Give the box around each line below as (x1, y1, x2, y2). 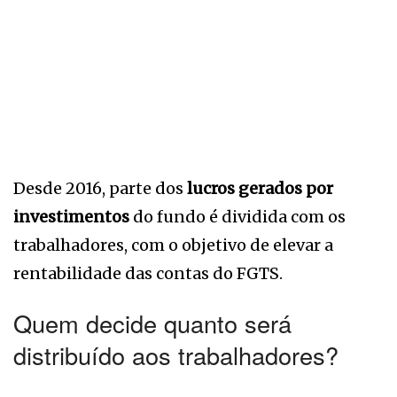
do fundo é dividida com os (129, 206, 346, 227)
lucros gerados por (187, 177, 333, 198)
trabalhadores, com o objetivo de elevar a (13, 234, 333, 255)
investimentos (13, 206, 129, 227)
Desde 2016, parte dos (13, 177, 187, 198)
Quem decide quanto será (13, 306, 292, 341)
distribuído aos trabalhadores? (13, 338, 339, 373)
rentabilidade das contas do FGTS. (13, 262, 283, 284)
